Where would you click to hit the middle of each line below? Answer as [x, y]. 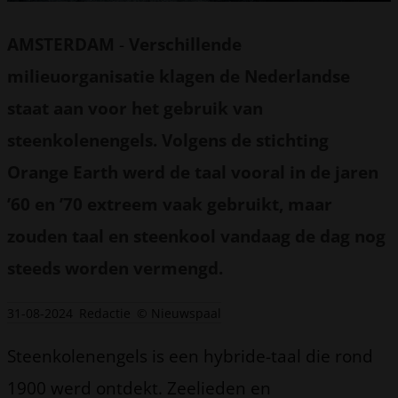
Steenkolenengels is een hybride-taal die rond [190, 355]
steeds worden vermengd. [115, 268]
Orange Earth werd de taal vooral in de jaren [193, 172]
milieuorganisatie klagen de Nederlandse [179, 76]
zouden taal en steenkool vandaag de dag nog [196, 236]
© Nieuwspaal [179, 313]
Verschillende [185, 44]
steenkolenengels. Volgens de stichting [168, 140]
